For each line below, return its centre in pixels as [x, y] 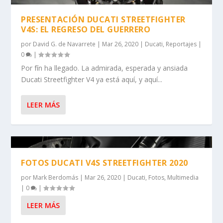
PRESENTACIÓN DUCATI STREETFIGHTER [103, 19]
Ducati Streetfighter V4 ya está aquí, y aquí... [92, 79]
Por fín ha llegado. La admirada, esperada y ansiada [105, 68]
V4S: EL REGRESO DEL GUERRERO [86, 29]
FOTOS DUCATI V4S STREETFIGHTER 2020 [105, 163]
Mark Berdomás [56, 177]
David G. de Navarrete [64, 44]
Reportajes [181, 44]
